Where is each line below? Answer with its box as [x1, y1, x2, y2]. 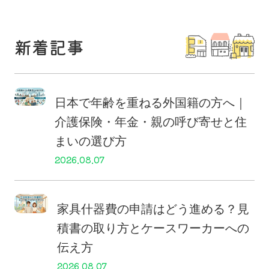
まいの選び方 [54, 134, 127, 148]
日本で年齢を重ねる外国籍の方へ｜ [54, 95, 247, 109]
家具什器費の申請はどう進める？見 [56, 202, 249, 216]
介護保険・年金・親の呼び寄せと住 [54, 115, 247, 128]
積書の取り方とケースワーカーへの [56, 222, 249, 235]
